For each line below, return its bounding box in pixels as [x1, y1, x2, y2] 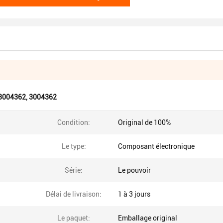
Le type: [61, 142, 86, 150]
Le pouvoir [118, 166, 151, 174]
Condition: [57, 118, 90, 126]
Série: [65, 166, 83, 174]
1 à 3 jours [118, 190, 150, 198]
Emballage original [118, 214, 177, 222]
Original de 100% [118, 118, 171, 126]
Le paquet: [57, 214, 90, 222]
